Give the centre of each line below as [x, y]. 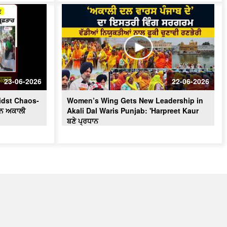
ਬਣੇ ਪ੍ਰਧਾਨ [83, 120]
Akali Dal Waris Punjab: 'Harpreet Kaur [133, 110]
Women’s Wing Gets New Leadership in [135, 100]
